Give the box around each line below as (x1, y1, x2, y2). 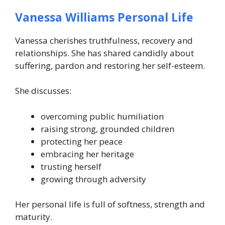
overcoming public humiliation (41, 110, 164, 122)
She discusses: (15, 85, 71, 96)
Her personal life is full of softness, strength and (15, 198, 205, 210)
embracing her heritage (41, 148, 134, 160)
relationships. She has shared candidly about (15, 47, 194, 59)
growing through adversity (41, 173, 146, 185)
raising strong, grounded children (41, 123, 174, 135)
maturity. (15, 211, 52, 222)
